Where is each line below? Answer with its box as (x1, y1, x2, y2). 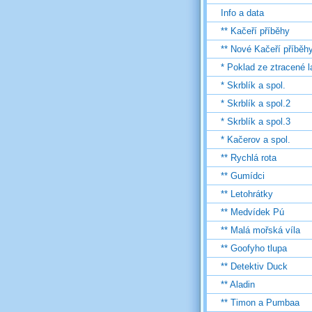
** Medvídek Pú (221, 207, 284, 218)
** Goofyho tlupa (221, 243, 287, 254)
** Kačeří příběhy (221, 26, 290, 37)
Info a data (221, 8, 264, 19)
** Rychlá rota (221, 153, 276, 164)
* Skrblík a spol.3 (221, 116, 290, 127)
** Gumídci (221, 171, 265, 182)
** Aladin (221, 279, 255, 290)
